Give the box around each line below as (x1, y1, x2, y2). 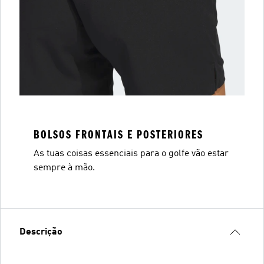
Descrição (19, 227, 62, 237)
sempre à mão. (34, 163, 95, 173)
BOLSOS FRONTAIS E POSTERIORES (34, 128, 203, 141)
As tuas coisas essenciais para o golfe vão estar (34, 149, 229, 159)
